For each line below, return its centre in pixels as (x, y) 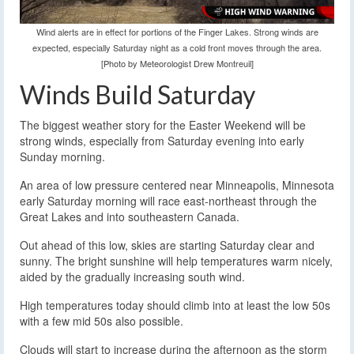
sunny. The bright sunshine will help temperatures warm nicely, (176, 261)
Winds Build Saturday (137, 95)
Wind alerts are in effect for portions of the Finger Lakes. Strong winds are (177, 32)
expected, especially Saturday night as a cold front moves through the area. (177, 48)
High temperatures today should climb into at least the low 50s (175, 305)
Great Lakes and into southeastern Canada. (130, 217)
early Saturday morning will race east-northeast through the (168, 201)
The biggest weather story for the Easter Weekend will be (163, 125)
